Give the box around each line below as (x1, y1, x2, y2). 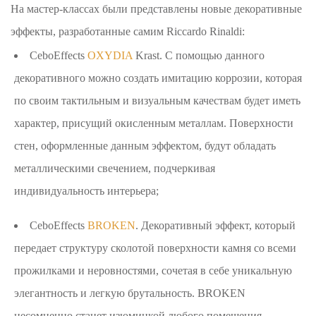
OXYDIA (87, 49, 133, 61)
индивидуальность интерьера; (14, 184, 159, 197)
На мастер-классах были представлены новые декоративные (11, 2, 303, 15)
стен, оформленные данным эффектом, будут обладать (14, 139, 276, 152)
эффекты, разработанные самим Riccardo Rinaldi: (11, 25, 245, 37)
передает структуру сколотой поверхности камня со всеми (14, 241, 297, 254)
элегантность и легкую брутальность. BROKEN (14, 286, 246, 299)
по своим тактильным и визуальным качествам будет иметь (14, 94, 301, 107)
